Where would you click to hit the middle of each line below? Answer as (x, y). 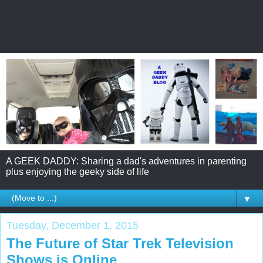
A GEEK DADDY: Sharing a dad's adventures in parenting (126, 161)
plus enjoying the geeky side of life (77, 171)
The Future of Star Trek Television (120, 243)
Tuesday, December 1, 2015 (73, 225)
